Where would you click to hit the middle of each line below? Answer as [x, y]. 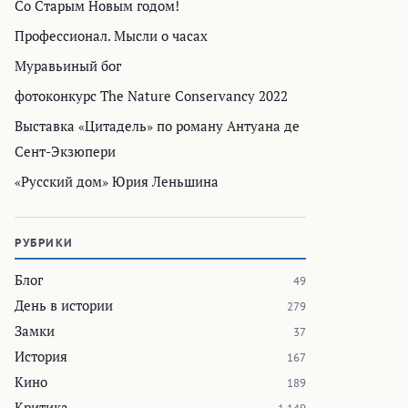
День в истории [64, 306]
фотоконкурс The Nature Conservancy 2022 [151, 96]
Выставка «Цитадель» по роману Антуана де [157, 126]
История [41, 357]
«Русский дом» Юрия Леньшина [117, 182]
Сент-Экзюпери [65, 152]
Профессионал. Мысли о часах [111, 36]
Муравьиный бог [68, 66]
